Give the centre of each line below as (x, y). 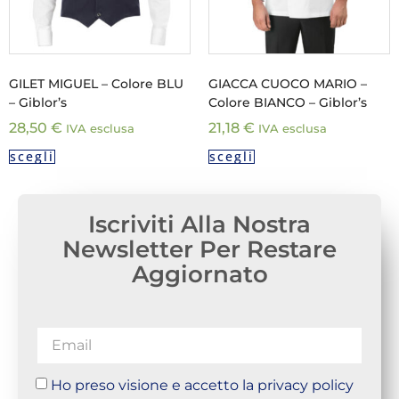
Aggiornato (199, 275)
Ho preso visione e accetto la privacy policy (202, 385)
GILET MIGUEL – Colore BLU (96, 84)
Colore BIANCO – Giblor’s (288, 103)
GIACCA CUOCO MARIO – (288, 84)
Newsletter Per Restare (199, 250)
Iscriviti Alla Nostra (199, 225)
